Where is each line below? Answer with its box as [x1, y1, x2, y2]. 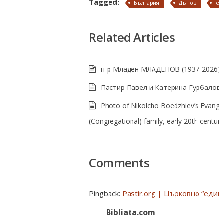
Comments [89, 154, 149, 171]
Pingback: [89, 188, 122, 198]
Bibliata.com [106, 207, 155, 218]
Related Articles [89, 29, 175, 45]
